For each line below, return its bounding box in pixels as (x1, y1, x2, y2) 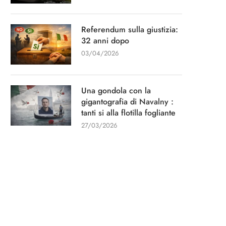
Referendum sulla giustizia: (81, 24, 178, 35)
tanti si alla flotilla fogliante (81, 107, 176, 119)
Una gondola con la (81, 85, 151, 96)
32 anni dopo (81, 35, 129, 46)
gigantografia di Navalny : (81, 96, 174, 107)
